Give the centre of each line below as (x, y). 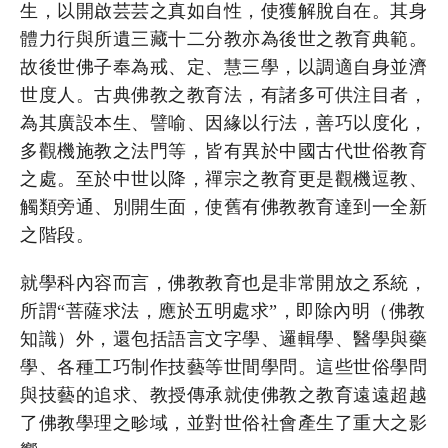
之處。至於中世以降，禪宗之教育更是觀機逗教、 (223, 178)
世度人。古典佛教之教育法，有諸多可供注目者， (223, 94)
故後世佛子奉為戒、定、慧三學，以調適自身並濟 (223, 66)
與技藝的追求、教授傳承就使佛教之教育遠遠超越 (223, 394)
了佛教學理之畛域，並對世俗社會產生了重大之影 (223, 422)
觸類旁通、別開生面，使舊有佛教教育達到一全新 (223, 206)
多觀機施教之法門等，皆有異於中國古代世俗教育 (223, 150)
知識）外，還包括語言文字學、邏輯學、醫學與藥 (223, 338)
